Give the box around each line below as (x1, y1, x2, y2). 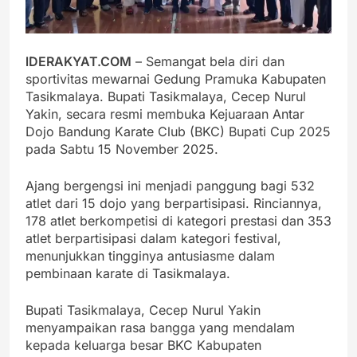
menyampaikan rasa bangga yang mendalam (25, 320, 295, 336)
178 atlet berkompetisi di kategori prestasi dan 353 (25, 213, 331, 229)
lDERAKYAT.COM (25, 53, 131, 70)
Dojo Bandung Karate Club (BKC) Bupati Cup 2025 (25, 124, 331, 140)
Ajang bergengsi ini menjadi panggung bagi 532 (25, 178, 315, 194)
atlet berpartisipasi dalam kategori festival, (25, 230, 281, 247)
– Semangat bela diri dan (131, 53, 284, 70)
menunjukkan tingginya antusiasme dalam (25, 248, 275, 265)
